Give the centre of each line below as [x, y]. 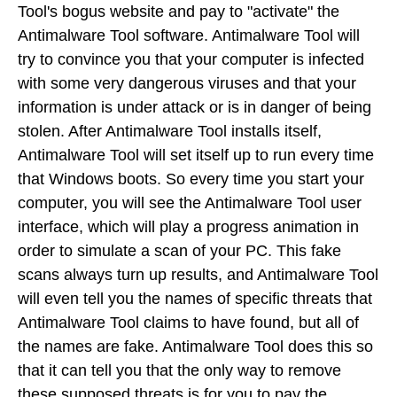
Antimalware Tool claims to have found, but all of [188, 322]
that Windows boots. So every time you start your [191, 179]
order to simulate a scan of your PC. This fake [179, 250]
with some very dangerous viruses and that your [187, 83]
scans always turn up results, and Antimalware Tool [198, 274]
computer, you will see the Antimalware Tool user [190, 202]
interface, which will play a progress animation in [188, 226]
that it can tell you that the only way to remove [179, 370]
